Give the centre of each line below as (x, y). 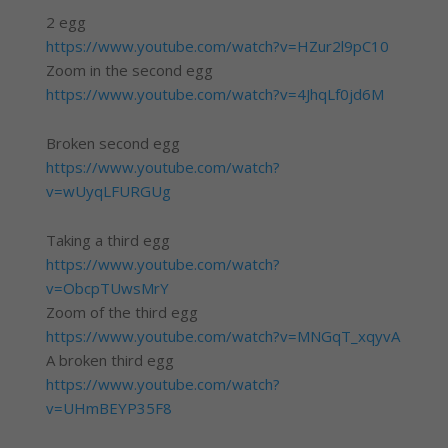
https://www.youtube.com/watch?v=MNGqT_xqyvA (222, 336)
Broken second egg (112, 143)
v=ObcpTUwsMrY (107, 288)
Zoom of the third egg (121, 312)
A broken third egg (109, 360)
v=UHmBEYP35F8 (108, 408)
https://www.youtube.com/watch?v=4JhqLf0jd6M (214, 94)
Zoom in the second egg (129, 70)
